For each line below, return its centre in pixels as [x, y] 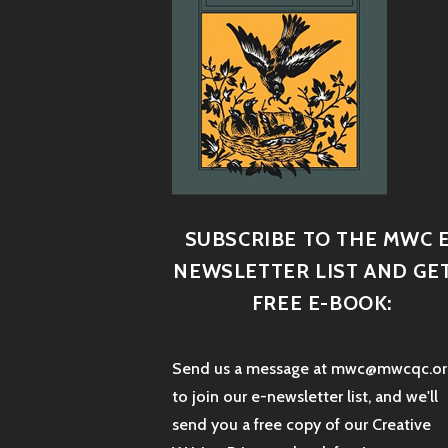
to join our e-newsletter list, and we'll [305, 396]
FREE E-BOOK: [322, 303]
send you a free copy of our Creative [301, 424]
